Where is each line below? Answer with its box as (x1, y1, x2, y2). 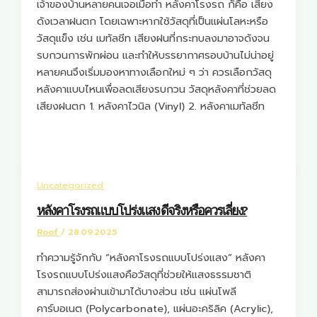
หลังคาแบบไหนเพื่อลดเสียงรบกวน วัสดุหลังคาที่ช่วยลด (37, 81, 277, 97)
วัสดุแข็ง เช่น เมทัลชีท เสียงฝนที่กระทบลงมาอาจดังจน (37, 30, 270, 46)
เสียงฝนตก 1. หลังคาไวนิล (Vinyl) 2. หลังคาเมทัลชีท (37, 98, 265, 114)
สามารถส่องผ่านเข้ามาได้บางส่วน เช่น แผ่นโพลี (37, 283, 237, 299)
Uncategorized (37, 178, 104, 192)
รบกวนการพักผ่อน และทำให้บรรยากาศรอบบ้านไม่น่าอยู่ (37, 47, 275, 63)
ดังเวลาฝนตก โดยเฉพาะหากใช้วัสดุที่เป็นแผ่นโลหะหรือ (37, 13, 269, 29)
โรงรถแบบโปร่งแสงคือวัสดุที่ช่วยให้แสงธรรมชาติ (37, 266, 252, 282)
